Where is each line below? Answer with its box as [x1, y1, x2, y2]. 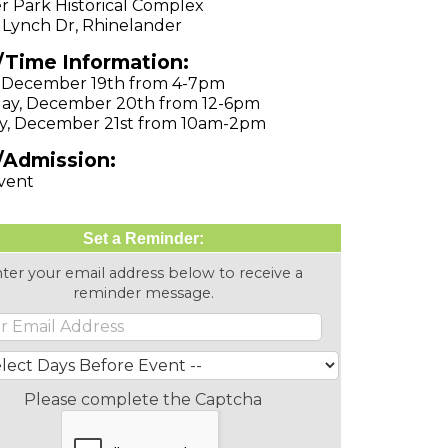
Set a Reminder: [82, 230, 204, 247]
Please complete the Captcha [24, 390, 263, 409]
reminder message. [72, 284, 214, 302]
